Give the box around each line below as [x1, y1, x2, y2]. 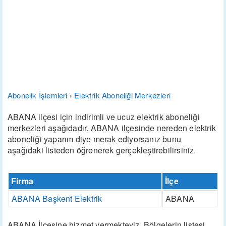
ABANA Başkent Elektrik [12, 193, 102, 204]
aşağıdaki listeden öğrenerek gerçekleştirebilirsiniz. [8, 144, 196, 156]
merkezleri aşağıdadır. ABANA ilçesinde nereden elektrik [8, 122, 216, 134]
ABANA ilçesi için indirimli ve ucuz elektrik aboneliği [8, 111, 200, 123]
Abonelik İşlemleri [8, 90, 68, 100]
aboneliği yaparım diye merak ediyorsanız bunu [8, 133, 182, 145]
